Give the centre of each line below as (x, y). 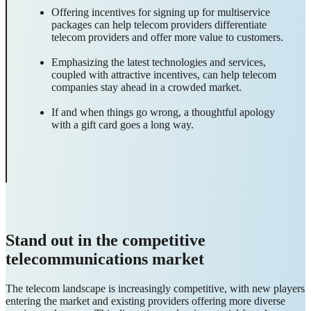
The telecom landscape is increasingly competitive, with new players (155, 289)
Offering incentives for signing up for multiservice (161, 12)
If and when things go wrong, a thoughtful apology (163, 112)
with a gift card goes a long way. (124, 125)
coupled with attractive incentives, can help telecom (164, 75)
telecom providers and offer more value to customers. (167, 37)
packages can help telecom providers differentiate (159, 25)
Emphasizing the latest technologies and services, (159, 62)
